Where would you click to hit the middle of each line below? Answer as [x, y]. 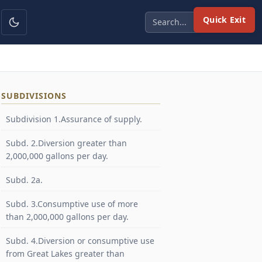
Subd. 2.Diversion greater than [66, 143]
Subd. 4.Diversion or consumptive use [80, 241]
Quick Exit [224, 20]
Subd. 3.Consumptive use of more [72, 204]
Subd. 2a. [24, 180]
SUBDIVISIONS [34, 96]
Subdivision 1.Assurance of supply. [74, 119]
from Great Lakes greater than [65, 254]
